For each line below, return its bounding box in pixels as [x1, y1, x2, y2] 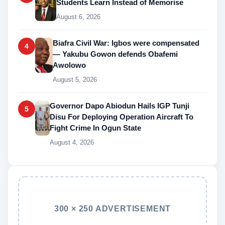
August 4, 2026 [50, 138, 94, 146]
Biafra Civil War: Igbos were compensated [53, 38, 199, 47]
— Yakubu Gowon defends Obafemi [53, 49, 178, 58]
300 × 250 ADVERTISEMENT [54, 204, 171, 213]
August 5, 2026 [53, 75, 97, 83]
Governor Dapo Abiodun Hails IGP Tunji [50, 101, 190, 110]
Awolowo [53, 60, 86, 69]
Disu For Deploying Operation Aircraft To [50, 112, 194, 121]
